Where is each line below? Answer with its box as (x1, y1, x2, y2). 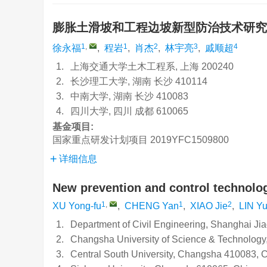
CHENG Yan (125, 201, 179, 211)
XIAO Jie (190, 201, 228, 211)
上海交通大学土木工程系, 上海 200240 (70, 61, 234, 72)
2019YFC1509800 (150, 135, 229, 145)
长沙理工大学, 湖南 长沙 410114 (70, 76, 207, 86)
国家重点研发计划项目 (52, 135, 148, 145)
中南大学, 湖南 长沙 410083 (70, 91, 188, 101)
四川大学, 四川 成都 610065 (70, 106, 188, 116)
